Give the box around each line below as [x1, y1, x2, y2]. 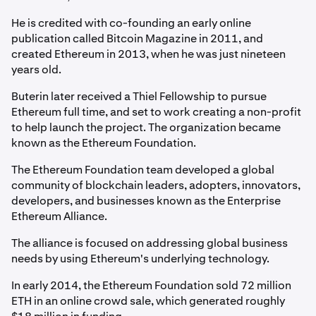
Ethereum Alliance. [11, 208, 107, 224]
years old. [11, 61, 61, 77]
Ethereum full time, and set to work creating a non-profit [11, 104, 301, 119]
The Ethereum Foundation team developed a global [11, 162, 274, 177]
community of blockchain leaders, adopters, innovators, [11, 177, 300, 193]
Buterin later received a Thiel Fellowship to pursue [11, 88, 267, 104]
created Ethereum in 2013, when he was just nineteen [11, 46, 286, 61]
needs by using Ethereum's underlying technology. [11, 250, 269, 266]
